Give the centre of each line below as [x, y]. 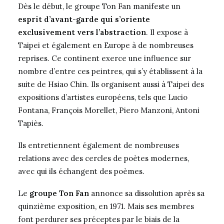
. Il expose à [167, 32]
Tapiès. [31, 123]
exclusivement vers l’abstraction [82, 32]
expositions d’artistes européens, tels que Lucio [103, 97]
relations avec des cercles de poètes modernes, [103, 158]
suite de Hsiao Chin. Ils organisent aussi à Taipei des [111, 84]
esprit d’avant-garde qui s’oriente [84, 19]
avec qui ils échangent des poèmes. [81, 171]
